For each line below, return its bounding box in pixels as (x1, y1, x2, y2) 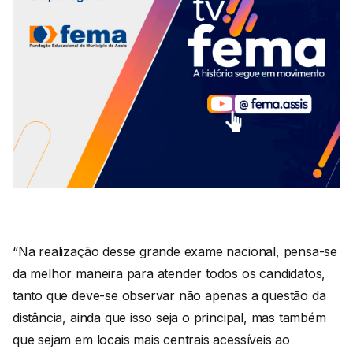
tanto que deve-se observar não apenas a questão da (13, 288, 326, 304)
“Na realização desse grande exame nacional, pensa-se (13, 243, 338, 260)
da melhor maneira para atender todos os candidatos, (13, 266, 326, 282)
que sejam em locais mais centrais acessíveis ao (13, 332, 290, 348)
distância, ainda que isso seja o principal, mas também (13, 310, 326, 326)
